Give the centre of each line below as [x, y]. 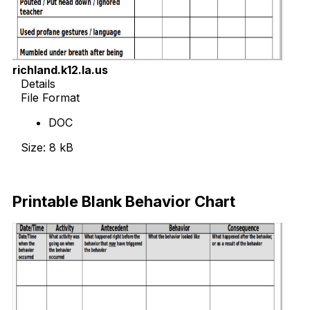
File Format [50, 98]
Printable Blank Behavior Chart [124, 201]
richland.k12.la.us [60, 70]
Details [38, 84]
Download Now [62, 173]
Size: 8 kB [47, 148]
